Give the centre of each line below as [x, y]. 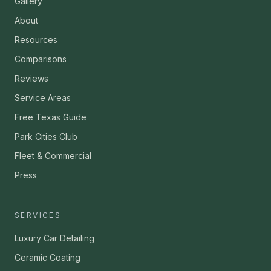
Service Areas [43, 98]
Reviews [31, 78]
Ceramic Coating [47, 257]
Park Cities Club [46, 136]
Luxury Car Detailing [54, 238]
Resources [36, 40]
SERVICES [38, 215]
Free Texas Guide [51, 117]
